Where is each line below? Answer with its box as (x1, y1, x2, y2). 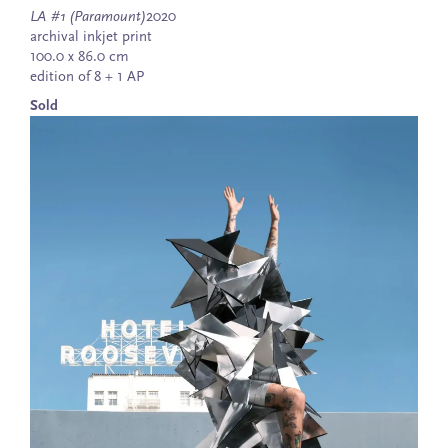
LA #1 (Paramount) (30, 10, 146, 26)
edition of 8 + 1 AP (30, 70, 144, 86)
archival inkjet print (30, 30, 152, 46)
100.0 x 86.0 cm (30, 50, 129, 66)
